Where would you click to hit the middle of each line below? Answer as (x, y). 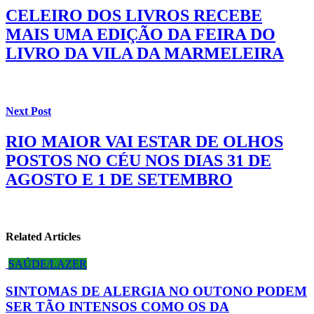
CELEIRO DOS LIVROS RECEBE (134, 16)
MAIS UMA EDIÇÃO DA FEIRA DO (141, 35)
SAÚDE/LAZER (48, 264)
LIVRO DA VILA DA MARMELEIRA (145, 54)
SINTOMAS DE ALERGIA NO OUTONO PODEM (156, 291)
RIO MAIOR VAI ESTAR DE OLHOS (144, 141)
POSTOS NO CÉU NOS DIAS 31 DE (138, 160)
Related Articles (43, 237)
